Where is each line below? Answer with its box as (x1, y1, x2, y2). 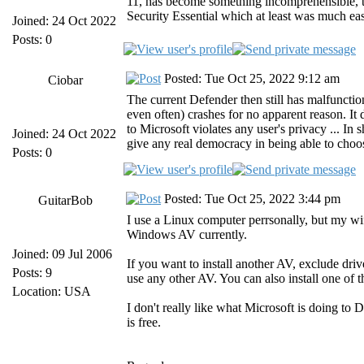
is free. (127, 315, 161, 329)
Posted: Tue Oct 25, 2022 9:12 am (161, 71, 340, 85)
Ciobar (47, 73, 83, 87)
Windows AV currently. (127, 227, 247, 241)
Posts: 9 (12, 266, 52, 279)
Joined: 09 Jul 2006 (12, 247, 112, 261)
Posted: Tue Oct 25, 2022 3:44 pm (161, 192, 340, 206)
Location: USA (12, 284, 91, 298)
